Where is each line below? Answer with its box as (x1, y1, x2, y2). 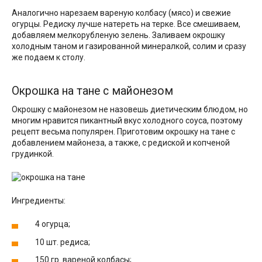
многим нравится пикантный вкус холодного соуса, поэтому (12, 116, 243, 126)
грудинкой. (12, 149, 54, 159)
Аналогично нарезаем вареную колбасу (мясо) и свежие (12, 8, 231, 18)
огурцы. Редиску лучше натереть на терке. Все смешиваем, (12, 19, 240, 29)
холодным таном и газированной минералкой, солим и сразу (12, 42, 246, 51)
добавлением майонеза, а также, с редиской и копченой (12, 138, 230, 148)
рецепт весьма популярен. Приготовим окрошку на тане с (12, 127, 235, 137)
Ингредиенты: (12, 196, 65, 206)
